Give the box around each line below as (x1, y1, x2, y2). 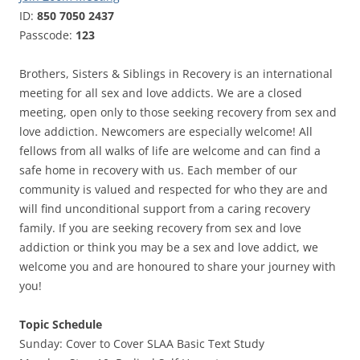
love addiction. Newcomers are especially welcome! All (19, 124, 313, 140)
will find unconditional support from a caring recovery (19, 201, 310, 217)
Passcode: (19, 27, 76, 43)
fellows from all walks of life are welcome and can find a (19, 143, 321, 159)
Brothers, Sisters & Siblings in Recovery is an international (19, 66, 333, 82)
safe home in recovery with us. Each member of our (19, 162, 297, 178)
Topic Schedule (19, 317, 102, 333)
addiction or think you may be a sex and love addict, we (19, 239, 318, 256)
